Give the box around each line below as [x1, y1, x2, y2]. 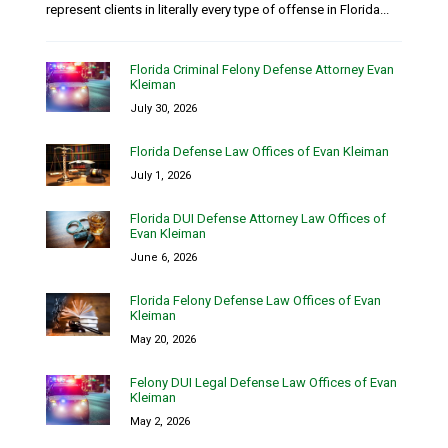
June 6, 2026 [130, 251, 197, 265]
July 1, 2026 [130, 169, 191, 183]
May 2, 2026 [130, 415, 190, 429]
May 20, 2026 [130, 333, 196, 347]
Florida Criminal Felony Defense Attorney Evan [130, 62, 394, 78]
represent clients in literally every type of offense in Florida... [46, 2, 389, 18]
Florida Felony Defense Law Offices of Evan [130, 293, 381, 309]
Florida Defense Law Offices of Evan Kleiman [130, 144, 389, 160]
